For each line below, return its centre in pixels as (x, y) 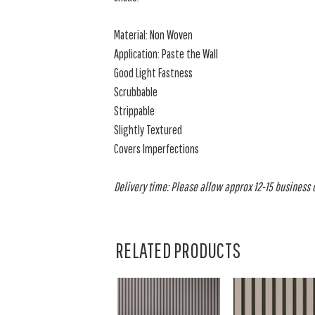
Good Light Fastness (154, 73)
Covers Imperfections (157, 149)
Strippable (135, 111)
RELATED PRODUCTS (178, 250)
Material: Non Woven (154, 35)
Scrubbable (136, 92)
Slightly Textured (148, 130)
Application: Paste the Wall (166, 54)
